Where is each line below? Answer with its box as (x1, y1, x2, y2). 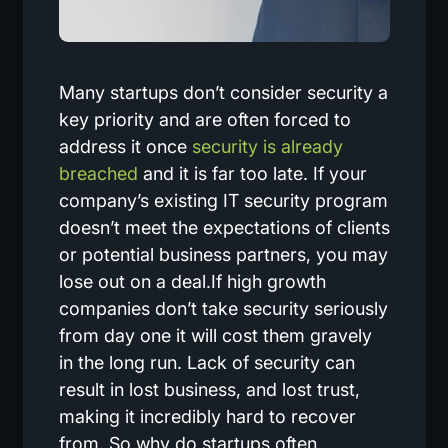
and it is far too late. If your (137, 163, 367, 185)
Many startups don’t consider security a (58, 82, 388, 104)
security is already (191, 136, 343, 158)
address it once (58, 136, 192, 158)
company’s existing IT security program (58, 190, 388, 212)
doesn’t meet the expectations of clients (58, 217, 390, 239)
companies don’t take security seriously (58, 298, 388, 320)
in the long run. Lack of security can (58, 352, 355, 374)
